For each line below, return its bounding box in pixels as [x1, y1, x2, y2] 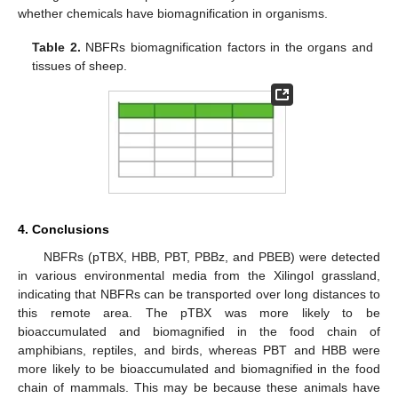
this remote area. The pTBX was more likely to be [18, 305, 380, 320]
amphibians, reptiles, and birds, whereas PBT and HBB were [18, 342, 380, 357]
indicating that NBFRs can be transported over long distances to [18, 286, 380, 301]
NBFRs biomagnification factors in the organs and [80, 40, 373, 55]
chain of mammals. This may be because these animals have [18, 379, 380, 394]
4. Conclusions [18, 221, 109, 236]
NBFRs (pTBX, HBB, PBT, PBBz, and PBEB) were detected [43, 249, 380, 264]
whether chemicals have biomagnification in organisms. [18, 6, 328, 21]
